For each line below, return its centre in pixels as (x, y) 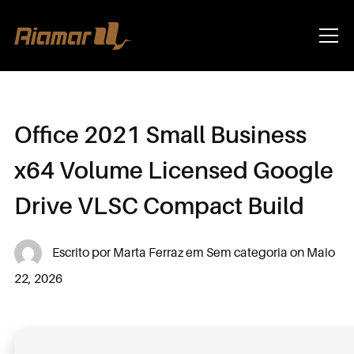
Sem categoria (247, 252)
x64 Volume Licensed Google (173, 170)
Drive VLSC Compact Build (159, 205)
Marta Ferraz (148, 252)
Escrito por (81, 252)
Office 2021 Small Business (160, 134)
